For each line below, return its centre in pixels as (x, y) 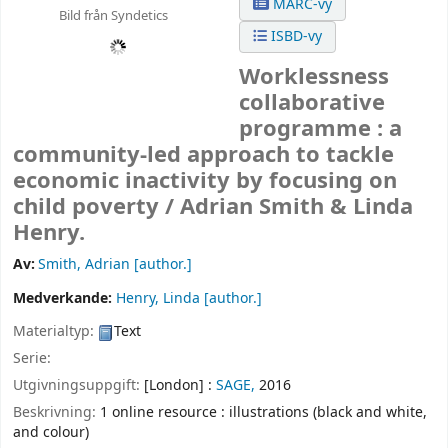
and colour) (51, 432)
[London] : (178, 385)
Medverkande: (64, 299)
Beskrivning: (56, 412)
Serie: (32, 358)
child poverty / (96, 207)
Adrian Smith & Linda (296, 207)
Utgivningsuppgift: (78, 385)
